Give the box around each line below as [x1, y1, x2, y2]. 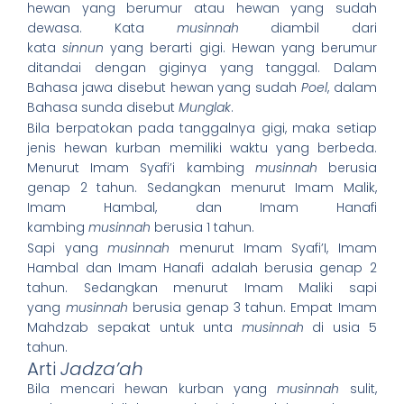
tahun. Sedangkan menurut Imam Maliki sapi [27, 279, 377, 298]
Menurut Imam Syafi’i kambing [27, 159, 255, 178]
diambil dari [238, 18, 377, 37]
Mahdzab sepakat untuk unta [27, 318, 242, 337]
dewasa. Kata [27, 18, 177, 37]
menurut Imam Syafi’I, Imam [170, 239, 377, 258]
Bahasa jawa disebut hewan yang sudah [27, 78, 301, 96]
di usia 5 [303, 318, 377, 337]
